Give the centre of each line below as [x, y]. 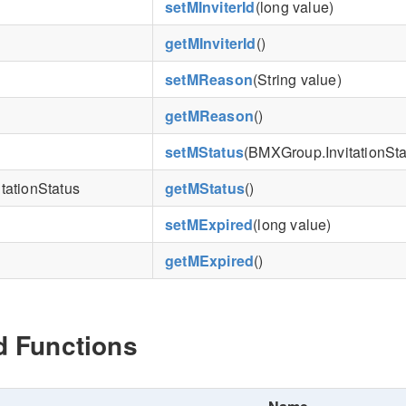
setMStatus [205, 151]
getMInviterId [211, 43]
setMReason [209, 79]
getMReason [210, 115]
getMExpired [210, 260]
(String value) [297, 79]
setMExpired [209, 224]
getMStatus [205, 188]
